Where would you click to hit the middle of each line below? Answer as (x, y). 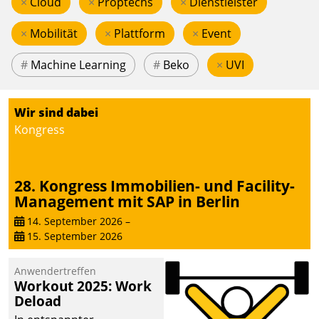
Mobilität (54, 33)
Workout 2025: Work (83, 286)
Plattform (140, 33)
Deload (38, 300)
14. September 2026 (73, 221)
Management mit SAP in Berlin (127, 202)
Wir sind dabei (56, 112)
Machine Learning (78, 64)
